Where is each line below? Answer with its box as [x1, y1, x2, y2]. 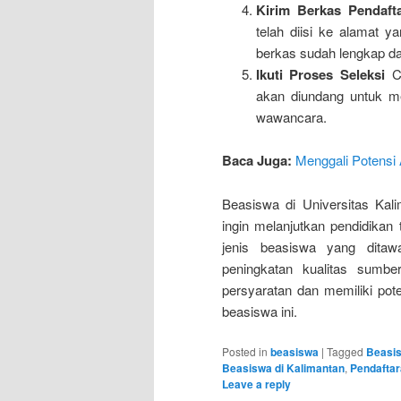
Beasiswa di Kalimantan [222, 360, 345, 377]
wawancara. [255, 107, 327, 127]
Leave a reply [222, 376, 291, 393]
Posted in [222, 344, 268, 360]
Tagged [327, 344, 363, 360]
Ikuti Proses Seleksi [255, 64, 385, 85]
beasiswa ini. [222, 301, 297, 320]
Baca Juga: [222, 150, 292, 171]
